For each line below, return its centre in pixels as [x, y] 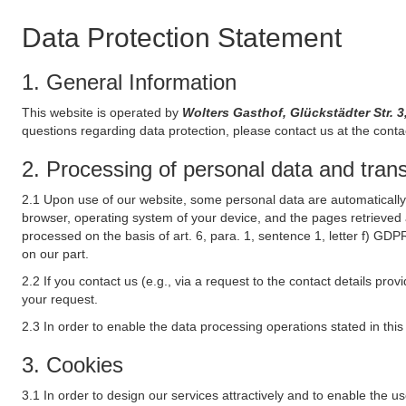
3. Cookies [72, 365]
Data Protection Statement [182, 38]
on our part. [55, 254]
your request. [60, 299]
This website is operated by [102, 112]
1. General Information [129, 82]
